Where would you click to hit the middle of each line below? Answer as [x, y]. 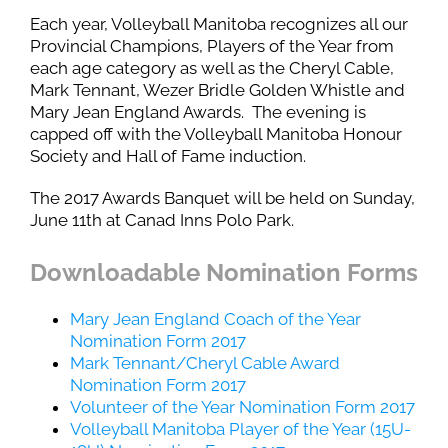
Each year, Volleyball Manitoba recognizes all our [219, 24]
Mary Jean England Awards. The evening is [198, 112]
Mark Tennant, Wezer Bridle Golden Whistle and [217, 90]
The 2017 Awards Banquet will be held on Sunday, [222, 198]
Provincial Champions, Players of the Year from [212, 46]
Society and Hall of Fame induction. [168, 156]
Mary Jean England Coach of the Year [215, 319]
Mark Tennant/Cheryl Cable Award [205, 363]
